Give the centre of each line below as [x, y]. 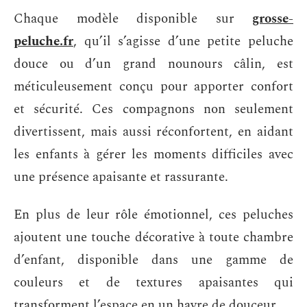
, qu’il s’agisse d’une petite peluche [183, 41]
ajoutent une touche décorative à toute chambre [153, 237]
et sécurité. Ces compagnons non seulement [153, 109]
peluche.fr [44, 41]
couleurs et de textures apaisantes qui [153, 283]
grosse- [273, 19]
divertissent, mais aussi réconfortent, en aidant [153, 132]
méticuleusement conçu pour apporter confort [153, 86]
